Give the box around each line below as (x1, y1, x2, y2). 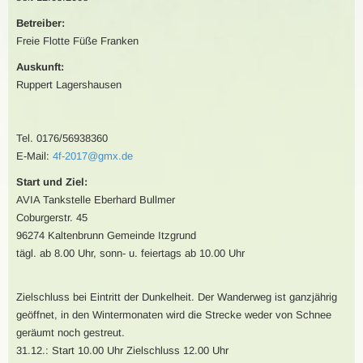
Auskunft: (16, 61, 64, 73)
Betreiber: (16, 17, 65, 29)
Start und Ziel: (16, 176, 88, 188)
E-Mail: (16, 150, 53, 162)
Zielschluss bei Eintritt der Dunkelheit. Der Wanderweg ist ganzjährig (16, 291, 337, 303)
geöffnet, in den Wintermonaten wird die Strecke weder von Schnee (16, 309, 331, 321)
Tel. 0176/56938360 (16, 132, 108, 144)
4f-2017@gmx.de (53, 150, 133, 162)
